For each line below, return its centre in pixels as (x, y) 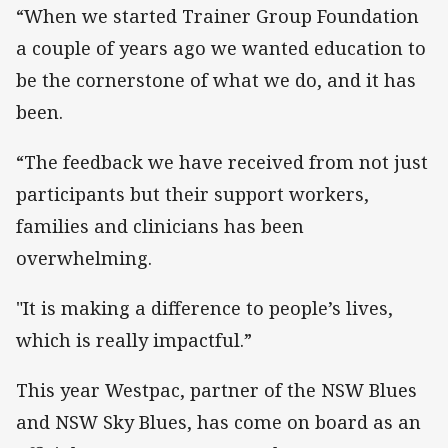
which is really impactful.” (134, 340)
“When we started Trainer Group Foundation (217, 15)
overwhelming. (84, 258)
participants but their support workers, (192, 194)
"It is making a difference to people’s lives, (204, 308)
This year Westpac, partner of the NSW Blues (216, 390)
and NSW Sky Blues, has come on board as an (218, 422)
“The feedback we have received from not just (222, 162)
